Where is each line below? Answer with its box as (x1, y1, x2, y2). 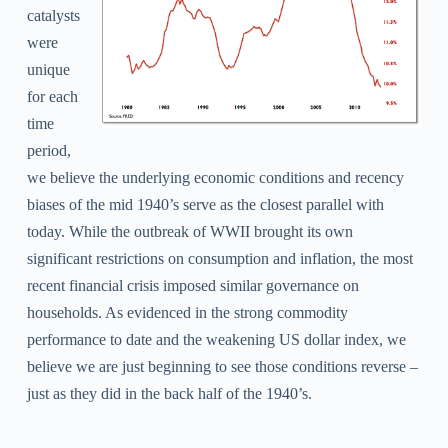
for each (26, 88, 78, 106)
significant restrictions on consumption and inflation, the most (26, 250, 413, 268)
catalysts (26, 7, 80, 25)
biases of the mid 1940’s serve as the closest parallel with (26, 196, 384, 214)
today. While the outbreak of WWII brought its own (26, 223, 353, 241)
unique (26, 61, 70, 79)
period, (26, 142, 71, 160)
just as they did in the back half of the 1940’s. (26, 385, 316, 403)
